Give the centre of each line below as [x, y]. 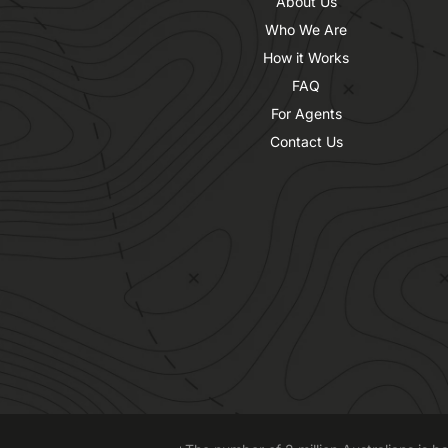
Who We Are [306, 30]
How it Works [306, 58]
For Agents [306, 114]
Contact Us [306, 142]
